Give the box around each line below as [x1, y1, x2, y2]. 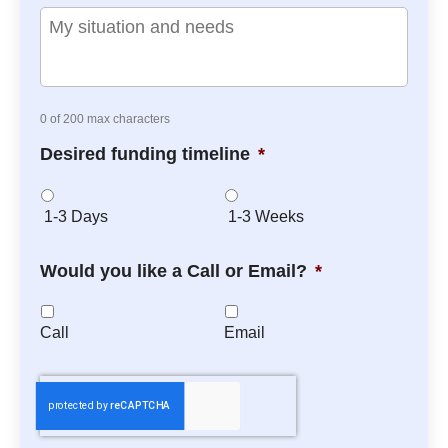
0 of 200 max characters [40, 111, 170, 126]
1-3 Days [44, 207, 108, 225]
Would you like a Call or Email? [40, 260, 307, 281]
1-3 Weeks [228, 207, 304, 225]
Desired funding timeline [40, 143, 250, 164]
